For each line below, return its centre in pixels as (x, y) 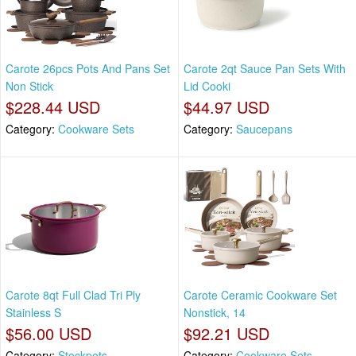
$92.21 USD (226, 333)
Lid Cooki (207, 86)
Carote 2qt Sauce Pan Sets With (265, 69)
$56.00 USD (48, 333)
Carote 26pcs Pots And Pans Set (88, 69)
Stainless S (33, 312)
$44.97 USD (226, 107)
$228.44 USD (53, 107)
